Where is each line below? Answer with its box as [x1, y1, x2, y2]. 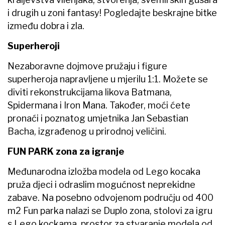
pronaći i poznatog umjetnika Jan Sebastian [8, 113, 188, 124]
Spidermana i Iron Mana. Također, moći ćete [8, 100, 190, 111]
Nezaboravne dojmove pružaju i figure [8, 61, 167, 72]
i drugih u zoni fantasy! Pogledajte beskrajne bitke [8, 8, 217, 19]
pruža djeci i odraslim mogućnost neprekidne [8, 179, 195, 190]
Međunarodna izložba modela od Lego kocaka [8, 166, 200, 177]
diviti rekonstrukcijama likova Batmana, [8, 87, 172, 98]
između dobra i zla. [8, 21, 84, 32]
